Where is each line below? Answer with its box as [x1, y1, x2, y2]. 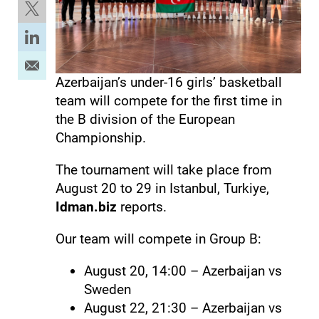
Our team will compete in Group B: [55, 230, 261, 247]
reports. [116, 198, 167, 215]
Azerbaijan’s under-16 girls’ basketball [55, 73, 282, 90]
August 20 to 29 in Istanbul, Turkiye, [55, 179, 269, 197]
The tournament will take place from [55, 161, 272, 178]
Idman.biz [55, 198, 117, 215]
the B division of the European [55, 110, 235, 127]
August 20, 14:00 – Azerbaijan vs [83, 262, 282, 279]
